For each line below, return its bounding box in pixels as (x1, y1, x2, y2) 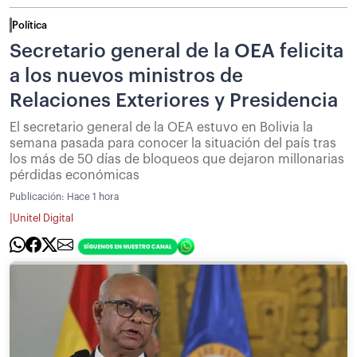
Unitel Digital (13, 214, 73, 224)
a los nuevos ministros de (10, 65, 243, 85)
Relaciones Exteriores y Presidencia (10, 90, 338, 110)
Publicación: (10, 191, 67, 202)
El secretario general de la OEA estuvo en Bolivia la (10, 120, 313, 134)
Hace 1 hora (67, 191, 119, 202)
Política (12, 19, 47, 30)
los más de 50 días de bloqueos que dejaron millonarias (10, 152, 344, 166)
